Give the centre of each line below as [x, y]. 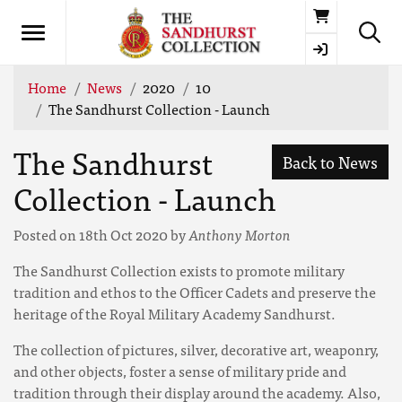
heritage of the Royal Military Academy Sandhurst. [175, 313]
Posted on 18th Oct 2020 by [101, 234]
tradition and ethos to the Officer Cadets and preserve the [195, 292]
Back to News [330, 162]
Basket [350, 14]
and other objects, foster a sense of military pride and [180, 371]
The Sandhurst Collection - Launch [159, 109]
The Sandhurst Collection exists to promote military [179, 270]
